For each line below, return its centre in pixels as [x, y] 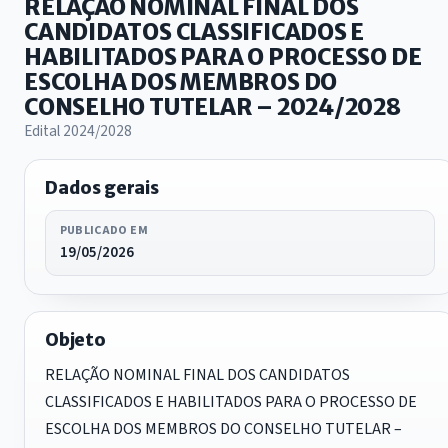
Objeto [75, 339]
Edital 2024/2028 [78, 131]
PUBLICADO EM [103, 230]
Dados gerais [102, 188]
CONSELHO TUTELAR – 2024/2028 [212, 107]
